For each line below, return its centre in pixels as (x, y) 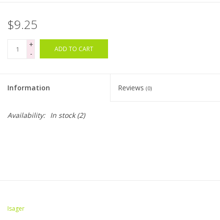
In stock (63, 115)
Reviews (132, 88)
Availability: (26, 115)
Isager (16, 209)
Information (29, 88)
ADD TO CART (74, 49)
